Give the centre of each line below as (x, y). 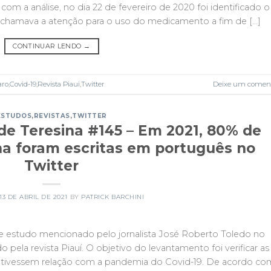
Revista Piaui (59, 84)
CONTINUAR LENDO (48, 47)
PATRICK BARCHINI (113, 197)
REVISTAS (52, 116)
